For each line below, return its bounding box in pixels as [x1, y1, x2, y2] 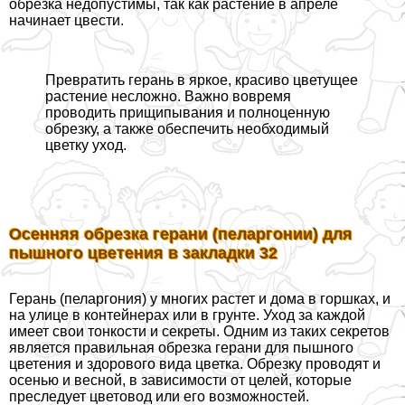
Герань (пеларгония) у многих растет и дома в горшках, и [9, 291, 391, 307]
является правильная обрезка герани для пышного [9, 340, 353, 356]
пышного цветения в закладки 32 [9, 244, 278, 263]
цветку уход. [45, 137, 127, 154]
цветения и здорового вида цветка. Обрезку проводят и [9, 356, 381, 372]
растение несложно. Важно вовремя [45, 89, 291, 105]
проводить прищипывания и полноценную [45, 105, 330, 121]
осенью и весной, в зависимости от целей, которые [9, 372, 352, 389]
